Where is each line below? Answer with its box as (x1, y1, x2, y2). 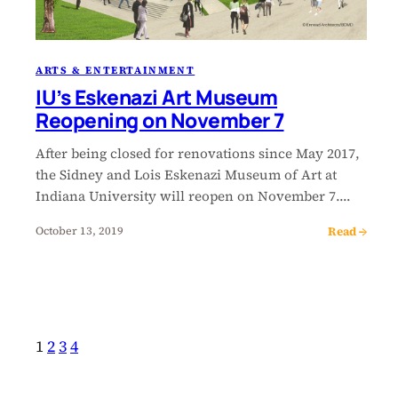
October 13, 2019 (36, 223, 123, 239)
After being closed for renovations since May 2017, (36, 143, 360, 163)
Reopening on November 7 (36, 106, 284, 134)
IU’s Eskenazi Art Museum (36, 83, 277, 111)
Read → (328, 222, 368, 239)
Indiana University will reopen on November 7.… (36, 186, 351, 205)
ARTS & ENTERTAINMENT (36, 62, 195, 77)
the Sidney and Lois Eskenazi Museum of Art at (36, 164, 337, 184)
